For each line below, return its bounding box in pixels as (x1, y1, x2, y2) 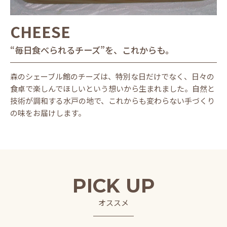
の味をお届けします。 (10, 107, 86, 119)
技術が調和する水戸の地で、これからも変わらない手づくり (10, 95, 215, 106)
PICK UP (72, 174, 155, 198)
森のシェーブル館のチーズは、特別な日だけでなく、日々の (10, 71, 214, 82)
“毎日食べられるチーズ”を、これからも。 (10, 44, 174, 57)
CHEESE (10, 20, 70, 43)
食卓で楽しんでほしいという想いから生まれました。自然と (10, 83, 215, 94)
